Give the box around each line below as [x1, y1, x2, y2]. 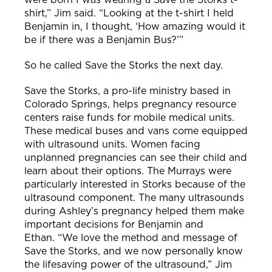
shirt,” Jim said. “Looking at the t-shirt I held [24, 7, 234, 19]
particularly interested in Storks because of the [24, 178, 245, 191]
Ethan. [24, 232, 58, 244]
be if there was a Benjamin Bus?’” [24, 34, 183, 46]
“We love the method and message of [58, 232, 237, 244]
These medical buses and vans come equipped [24, 125, 248, 137]
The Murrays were [147, 165, 231, 177]
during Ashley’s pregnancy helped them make [24, 205, 244, 217]
